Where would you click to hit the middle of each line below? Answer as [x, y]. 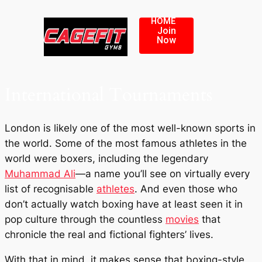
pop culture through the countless [85, 220]
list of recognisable [51, 189]
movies [182, 220]
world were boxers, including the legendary [106, 159]
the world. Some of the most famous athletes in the [126, 144]
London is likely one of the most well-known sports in [130, 128]
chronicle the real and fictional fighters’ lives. [109, 235]
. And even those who [186, 189]
